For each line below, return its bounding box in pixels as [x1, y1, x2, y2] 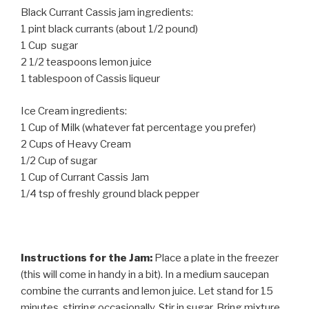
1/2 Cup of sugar [21, 154, 97, 167]
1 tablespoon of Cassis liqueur [21, 72, 160, 86]
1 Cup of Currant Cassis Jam [21, 170, 149, 183]
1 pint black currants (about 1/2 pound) [21, 23, 198, 36]
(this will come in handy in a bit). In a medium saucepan [21, 268, 269, 281]
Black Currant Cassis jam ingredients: [21, 6, 193, 19]
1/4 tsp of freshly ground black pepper [21, 187, 199, 200]
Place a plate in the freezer [152, 251, 279, 264]
